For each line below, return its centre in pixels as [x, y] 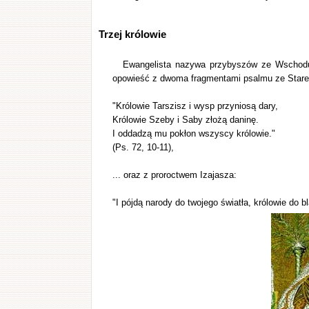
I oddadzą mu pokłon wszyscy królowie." [193, 133]
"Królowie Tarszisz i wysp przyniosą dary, [195, 106]
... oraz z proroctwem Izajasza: [174, 175]
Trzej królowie [132, 34]
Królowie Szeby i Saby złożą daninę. [185, 120]
